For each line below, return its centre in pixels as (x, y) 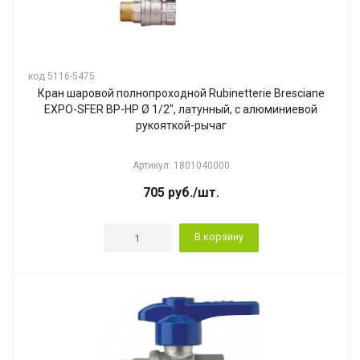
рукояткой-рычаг (181, 125)
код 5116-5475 (61, 76)
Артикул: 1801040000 (181, 166)
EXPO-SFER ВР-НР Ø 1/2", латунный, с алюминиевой (181, 109)
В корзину (219, 237)
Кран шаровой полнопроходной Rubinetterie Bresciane (181, 93)
